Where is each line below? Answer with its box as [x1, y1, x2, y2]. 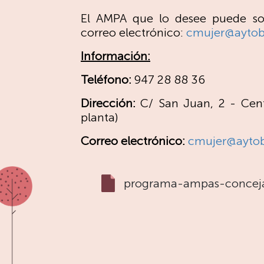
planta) [81, 110, 118, 124]
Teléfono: [81, 72, 134, 87]
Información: [81, 49, 150, 63]
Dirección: [81, 96, 141, 110]
